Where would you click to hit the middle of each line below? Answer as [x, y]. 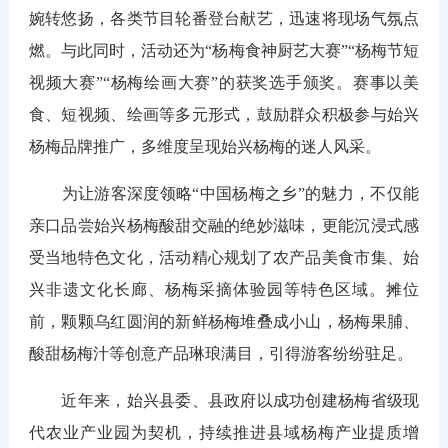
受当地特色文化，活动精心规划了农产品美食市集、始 [224, 257]
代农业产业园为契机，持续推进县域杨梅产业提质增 [224, 432]
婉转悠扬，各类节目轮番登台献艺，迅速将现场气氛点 [224, 18]
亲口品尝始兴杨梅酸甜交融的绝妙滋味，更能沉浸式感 [224, 225]
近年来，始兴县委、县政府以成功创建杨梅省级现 [224, 400]
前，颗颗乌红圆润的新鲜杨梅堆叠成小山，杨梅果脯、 [224, 321]
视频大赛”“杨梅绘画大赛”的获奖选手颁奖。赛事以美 [224, 82]
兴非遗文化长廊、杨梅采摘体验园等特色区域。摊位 [224, 289]
